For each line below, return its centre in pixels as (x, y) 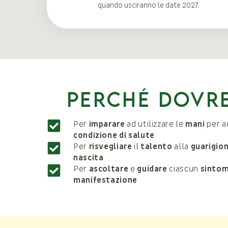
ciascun (184, 169)
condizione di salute (114, 135)
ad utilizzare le (155, 124)
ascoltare (109, 169)
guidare (152, 169)
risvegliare (110, 147)
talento (156, 147)
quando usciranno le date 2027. (149, 5)
